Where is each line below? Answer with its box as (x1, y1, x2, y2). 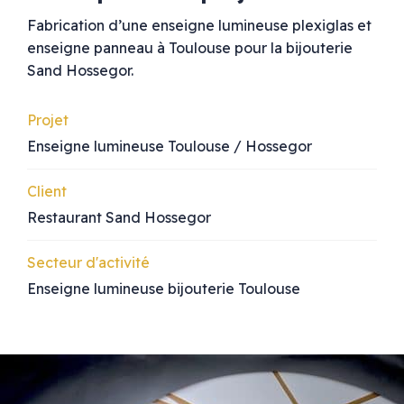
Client (27, 181, 67, 200)
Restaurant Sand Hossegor (27, 207, 211, 226)
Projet (27, 110, 69, 129)
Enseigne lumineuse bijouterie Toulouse (27, 279, 300, 298)
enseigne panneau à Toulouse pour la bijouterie (27, 38, 353, 57)
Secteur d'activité (27, 252, 150, 271)
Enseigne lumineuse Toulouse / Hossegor (27, 136, 312, 155)
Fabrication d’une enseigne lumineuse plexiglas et (27, 15, 372, 34)
